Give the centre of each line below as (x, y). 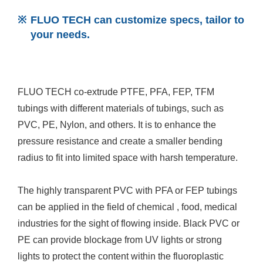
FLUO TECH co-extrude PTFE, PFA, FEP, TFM (116, 92)
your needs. (60, 34)
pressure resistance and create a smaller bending (120, 141)
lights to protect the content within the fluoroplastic (121, 256)
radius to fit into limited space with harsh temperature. (128, 157)
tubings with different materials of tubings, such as (121, 108)
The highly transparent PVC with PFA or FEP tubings (127, 190)
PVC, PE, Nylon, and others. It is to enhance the (117, 124)
